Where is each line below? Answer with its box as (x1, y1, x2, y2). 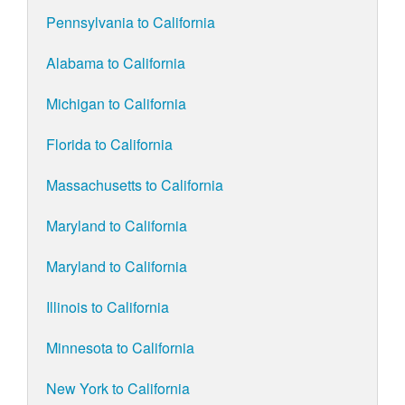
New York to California (46, 378, 190, 400)
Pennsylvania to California (46, 12, 215, 33)
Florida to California (46, 134, 173, 155)
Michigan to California (46, 93, 186, 115)
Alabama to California (46, 52, 185, 74)
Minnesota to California (46, 337, 194, 359)
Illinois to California (46, 297, 169, 318)
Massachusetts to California (46, 174, 223, 196)
